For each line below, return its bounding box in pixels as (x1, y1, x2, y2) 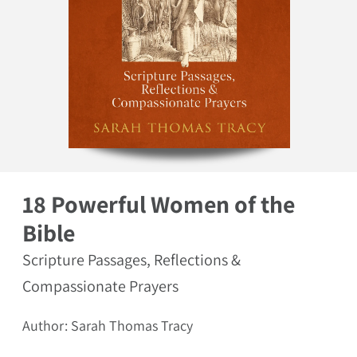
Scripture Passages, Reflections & (22, 249, 241, 270)
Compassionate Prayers (22, 275, 178, 296)
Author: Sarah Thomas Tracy (22, 316, 193, 335)
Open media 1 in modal (68, 147, 176, 162)
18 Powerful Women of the (22, 187, 295, 220)
